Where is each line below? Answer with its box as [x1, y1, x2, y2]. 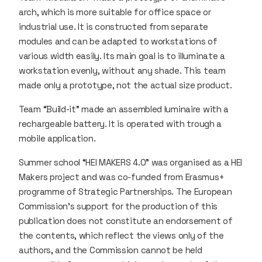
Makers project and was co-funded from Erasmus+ [19, 171, 225, 182]
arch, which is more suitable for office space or [19, 6, 211, 18]
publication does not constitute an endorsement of [19, 215, 233, 226]
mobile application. [19, 132, 98, 144]
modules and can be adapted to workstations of [19, 35, 218, 47]
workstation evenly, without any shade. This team [19, 64, 226, 76]
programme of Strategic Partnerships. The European [19, 185, 232, 197]
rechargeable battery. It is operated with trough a [19, 118, 222, 129]
